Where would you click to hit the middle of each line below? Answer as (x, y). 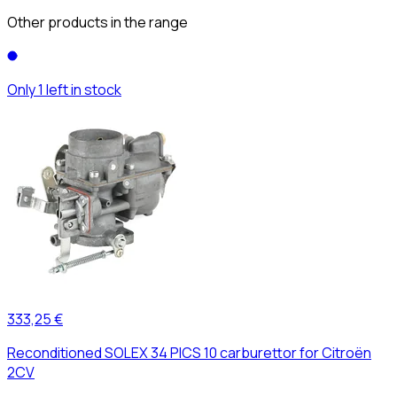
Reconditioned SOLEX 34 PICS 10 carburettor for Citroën (189, 352)
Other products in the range (97, 22)
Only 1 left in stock (64, 89)
